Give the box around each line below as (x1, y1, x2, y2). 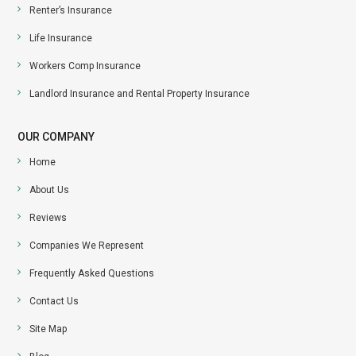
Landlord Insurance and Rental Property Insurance (29, 88, 250, 100)
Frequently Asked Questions (29, 268, 155, 280)
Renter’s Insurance (29, 5, 113, 17)
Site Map (29, 323, 68, 335)
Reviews (29, 212, 68, 224)
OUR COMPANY (17, 130, 95, 144)
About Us (29, 184, 70, 196)
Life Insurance (29, 33, 93, 44)
